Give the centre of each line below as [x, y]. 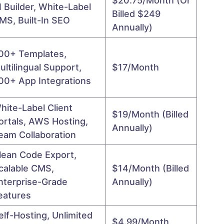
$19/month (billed [150, 114]
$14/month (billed [150, 168]
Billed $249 [136, 13]
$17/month [135, 67]
